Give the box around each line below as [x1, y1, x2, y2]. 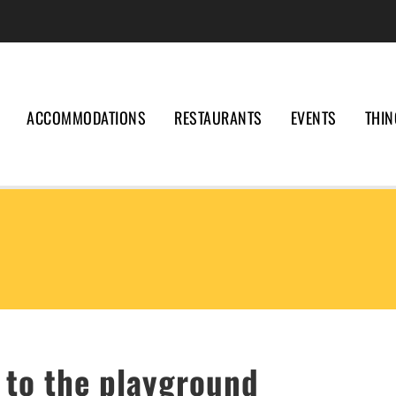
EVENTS [290, 106, 337, 129]
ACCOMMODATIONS [27, 106, 146, 129]
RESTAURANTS [174, 106, 263, 129]
